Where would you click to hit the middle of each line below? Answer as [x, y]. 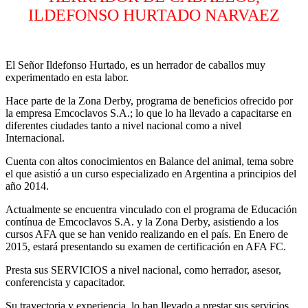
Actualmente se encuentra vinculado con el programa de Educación [151, 209]
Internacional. [35, 137]
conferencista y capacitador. [65, 282]
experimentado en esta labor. [67, 77]
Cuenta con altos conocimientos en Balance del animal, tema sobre [150, 161]
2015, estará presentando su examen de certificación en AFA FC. [146, 246]
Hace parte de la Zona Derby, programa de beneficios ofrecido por [149, 100]
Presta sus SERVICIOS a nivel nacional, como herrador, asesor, [143, 269]
